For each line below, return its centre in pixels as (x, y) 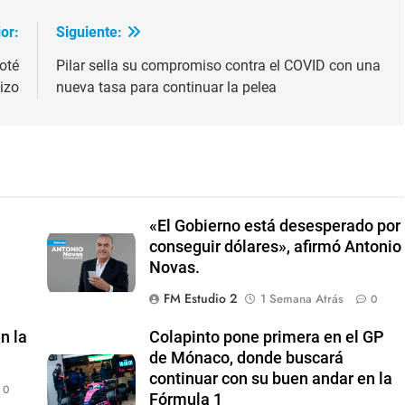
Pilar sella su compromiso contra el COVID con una (218, 66)
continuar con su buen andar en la (271, 379)
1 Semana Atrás (302, 299)
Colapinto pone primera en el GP (267, 338)
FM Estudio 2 (201, 299)
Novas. (175, 268)
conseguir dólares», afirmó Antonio (276, 247)
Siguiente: (89, 33)
